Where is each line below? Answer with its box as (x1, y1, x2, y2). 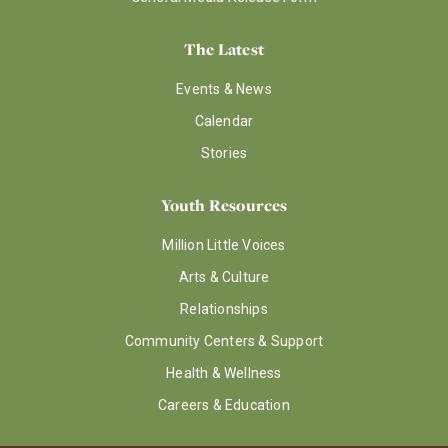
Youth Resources (160, 194, 288, 216)
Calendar (194, 113, 254, 129)
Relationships (180, 301, 268, 317)
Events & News (176, 81, 272, 97)
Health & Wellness (166, 365, 282, 381)
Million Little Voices (162, 237, 286, 253)
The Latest (184, 38, 264, 60)
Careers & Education (158, 397, 290, 413)
